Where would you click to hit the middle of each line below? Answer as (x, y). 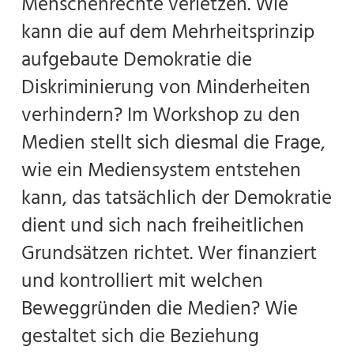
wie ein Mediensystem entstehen (161, 170)
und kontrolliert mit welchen (142, 281)
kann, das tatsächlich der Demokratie (177, 198)
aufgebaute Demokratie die (137, 59)
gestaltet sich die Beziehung (140, 336)
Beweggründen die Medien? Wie (160, 308)
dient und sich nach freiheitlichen (163, 225)
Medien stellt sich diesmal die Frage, (173, 142)
